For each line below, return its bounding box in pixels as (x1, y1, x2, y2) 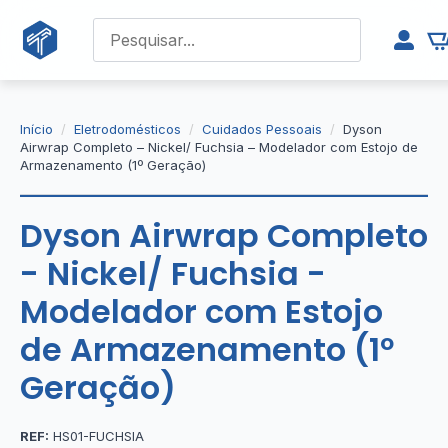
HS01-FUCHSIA (49, 428, 144, 444)
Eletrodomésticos (74, 121, 181, 137)
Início (20, 121, 53, 137)
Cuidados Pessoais (202, 121, 322, 137)
